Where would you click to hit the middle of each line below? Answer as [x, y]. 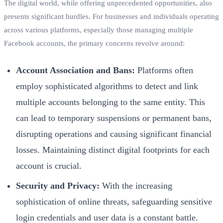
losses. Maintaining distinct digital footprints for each [113, 150]
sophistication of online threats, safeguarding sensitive [114, 201]
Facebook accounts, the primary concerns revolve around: [94, 43]
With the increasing [136, 185]
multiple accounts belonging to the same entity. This [111, 102]
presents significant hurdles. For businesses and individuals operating [111, 16]
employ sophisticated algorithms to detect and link [107, 86]
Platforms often [164, 70]
